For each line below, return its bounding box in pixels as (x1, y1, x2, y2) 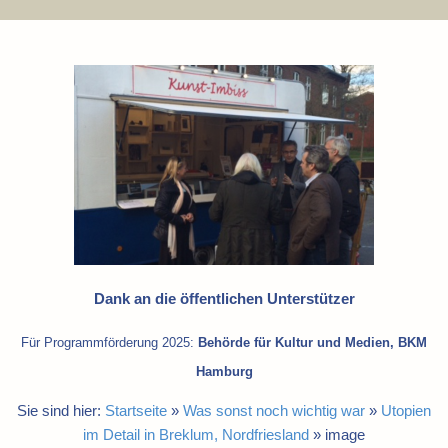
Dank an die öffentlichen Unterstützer (93, 290, 355, 308)
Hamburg (195, 365, 253, 380)
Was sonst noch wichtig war (183, 402, 365, 420)
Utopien (381, 402, 431, 420)
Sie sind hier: (17, 402, 105, 420)
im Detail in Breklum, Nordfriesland (83, 426, 309, 444)
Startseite (105, 402, 167, 420)
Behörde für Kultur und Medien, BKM (198, 336, 427, 351)
